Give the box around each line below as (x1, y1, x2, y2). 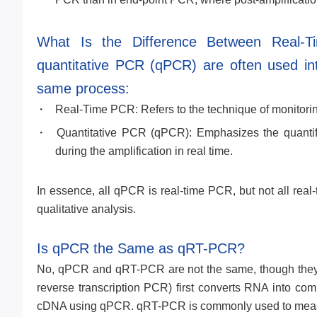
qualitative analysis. (37, 203, 136, 215)
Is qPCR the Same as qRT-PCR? (37, 241, 245, 256)
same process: (37, 81, 129, 96)
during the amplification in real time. (54, 145, 233, 157)
